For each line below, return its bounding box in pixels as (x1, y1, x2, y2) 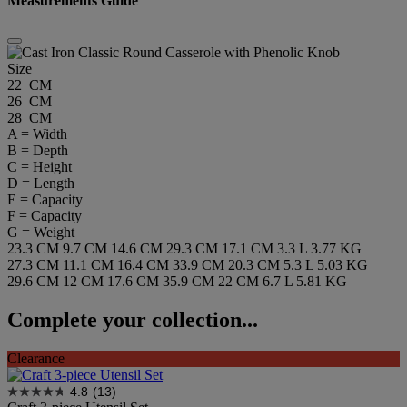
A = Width (7, 125, 67, 142)
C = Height (7, 158, 72, 174)
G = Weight (7, 223, 74, 240)
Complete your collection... (7, 307, 258, 332)
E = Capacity (7, 191, 83, 207)
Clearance (7, 350, 65, 366)
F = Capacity (7, 207, 82, 223)
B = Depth (7, 142, 68, 158)
